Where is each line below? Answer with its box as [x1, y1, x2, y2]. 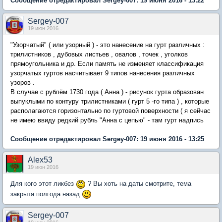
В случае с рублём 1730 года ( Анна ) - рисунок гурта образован [10, 88, 204, 96]
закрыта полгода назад [10, 190, 82, 198]
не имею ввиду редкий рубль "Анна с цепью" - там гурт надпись [10, 116, 206, 124]
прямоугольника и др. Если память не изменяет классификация [10, 60, 204, 68]
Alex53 [28, 156, 53, 165]
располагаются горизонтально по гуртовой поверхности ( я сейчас [10, 107, 211, 115]
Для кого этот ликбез [10, 180, 76, 188]
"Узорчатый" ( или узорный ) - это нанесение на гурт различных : [10, 41, 205, 49]
